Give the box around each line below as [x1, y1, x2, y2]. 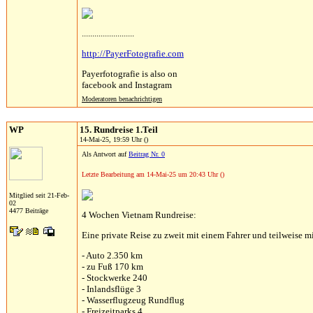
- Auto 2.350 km [82, 250, 143, 261]
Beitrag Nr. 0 [129, 150, 165, 158]
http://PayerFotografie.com [82, 48, 184, 59]
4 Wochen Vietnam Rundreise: [82, 210, 196, 220]
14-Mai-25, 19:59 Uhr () [80, 136, 148, 143]
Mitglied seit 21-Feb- [9, 191, 69, 199]
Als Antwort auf [82, 150, 129, 158]
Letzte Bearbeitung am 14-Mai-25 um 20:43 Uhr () [82, 170, 224, 178]
